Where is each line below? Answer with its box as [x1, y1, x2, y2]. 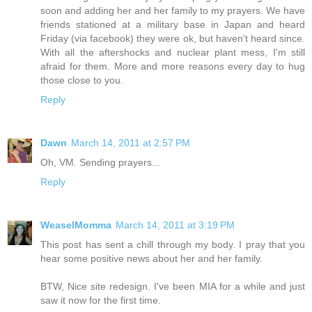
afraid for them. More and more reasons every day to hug [40, 61, 305, 72]
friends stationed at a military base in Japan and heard [40, 19, 305, 31]
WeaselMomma [40, 219, 111, 231]
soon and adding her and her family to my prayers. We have [40, 5, 305, 17]
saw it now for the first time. [40, 295, 161, 306]
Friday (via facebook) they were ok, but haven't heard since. [40, 33, 305, 45]
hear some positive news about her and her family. [40, 253, 263, 265]
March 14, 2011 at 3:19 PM [116, 219, 235, 231]
